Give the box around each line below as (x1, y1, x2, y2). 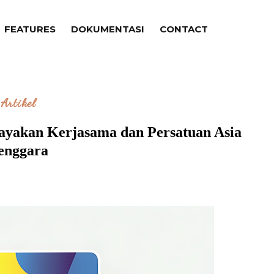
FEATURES (4, 23, 56, 35)
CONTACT (160, 23, 209, 35)
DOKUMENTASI (71, 23, 145, 35)
